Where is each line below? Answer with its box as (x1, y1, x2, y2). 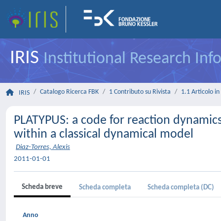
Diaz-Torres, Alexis (16, 144, 70, 151)
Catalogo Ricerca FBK (40, 88, 99, 96)
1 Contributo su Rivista (109, 88, 171, 96)
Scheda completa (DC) (147, 184, 214, 191)
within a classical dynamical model (14, 128, 193, 141)
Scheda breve (22, 184, 63, 191)
